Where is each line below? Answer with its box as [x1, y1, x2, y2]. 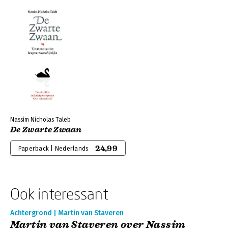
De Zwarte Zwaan [10, 125, 82, 135]
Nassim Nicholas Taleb [10, 116, 71, 123]
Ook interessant [10, 185, 108, 203]
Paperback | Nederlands [18, 145, 89, 152]
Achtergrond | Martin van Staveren [10, 209, 124, 217]
